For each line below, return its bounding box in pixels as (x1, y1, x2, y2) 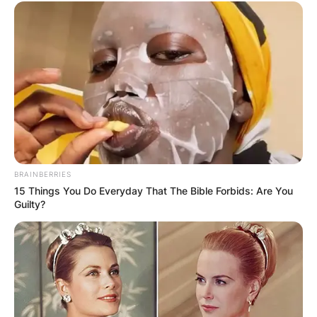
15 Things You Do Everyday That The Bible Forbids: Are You (14, 184, 293, 197)
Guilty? (14, 197, 45, 210)
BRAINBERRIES (14, 169, 71, 178)
